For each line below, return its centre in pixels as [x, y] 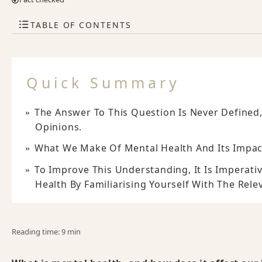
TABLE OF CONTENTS [81, 25]
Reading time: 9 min [46, 232]
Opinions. [59, 127]
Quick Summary [103, 82]
